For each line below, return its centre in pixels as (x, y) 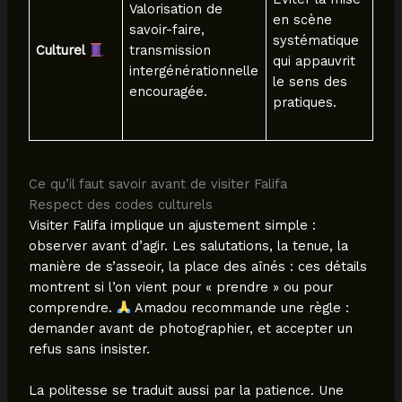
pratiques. (305, 103)
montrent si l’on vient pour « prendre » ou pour (180, 287)
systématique (316, 41)
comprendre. (72, 307)
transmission (170, 51)
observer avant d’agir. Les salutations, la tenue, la (188, 245)
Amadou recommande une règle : (240, 307)
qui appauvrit (315, 61)
